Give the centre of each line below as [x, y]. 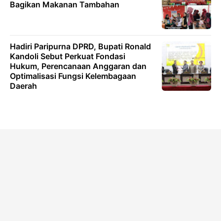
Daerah [23, 86]
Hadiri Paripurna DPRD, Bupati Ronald [80, 46]
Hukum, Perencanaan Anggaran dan [78, 66]
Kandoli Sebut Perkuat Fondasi [68, 56]
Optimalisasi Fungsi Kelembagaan [73, 76]
